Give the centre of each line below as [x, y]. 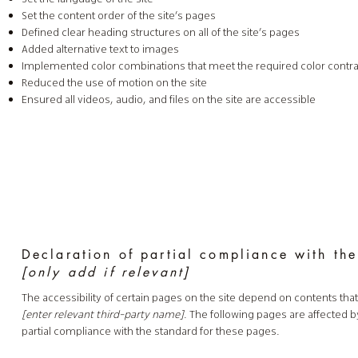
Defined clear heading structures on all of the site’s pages [160, 33]
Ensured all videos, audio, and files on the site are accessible [168, 100]
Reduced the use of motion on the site [114, 83]
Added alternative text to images [100, 50]
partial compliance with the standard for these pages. [150, 332]
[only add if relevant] [106, 272]
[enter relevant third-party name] [102, 315]
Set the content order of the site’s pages [118, 16]
